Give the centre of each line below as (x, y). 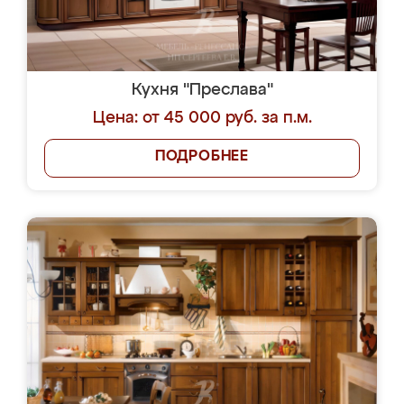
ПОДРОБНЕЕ (202, 157)
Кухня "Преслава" (202, 90)
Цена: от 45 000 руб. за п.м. (202, 118)
